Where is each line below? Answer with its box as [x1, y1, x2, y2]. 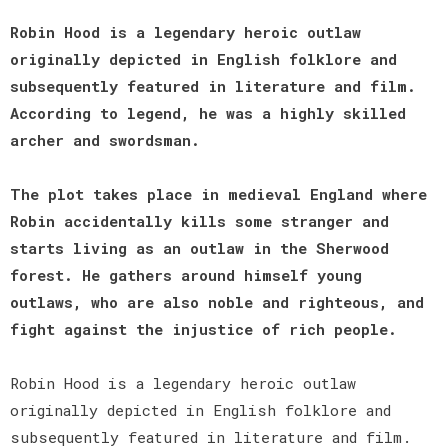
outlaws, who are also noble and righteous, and [10, 291, 424, 312]
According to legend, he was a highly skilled [10, 102, 406, 123]
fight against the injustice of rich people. [10, 318, 397, 339]
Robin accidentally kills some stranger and [10, 210, 389, 231]
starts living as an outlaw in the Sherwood [10, 237, 389, 258]
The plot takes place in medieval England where [10, 183, 427, 204]
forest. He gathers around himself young [10, 264, 362, 285]
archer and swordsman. [10, 129, 200, 150]
